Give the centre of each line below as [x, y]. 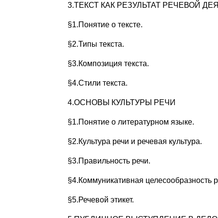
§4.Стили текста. [97, 83]
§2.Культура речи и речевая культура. [135, 142]
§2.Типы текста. [96, 44]
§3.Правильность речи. [109, 161]
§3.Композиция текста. [108, 64]
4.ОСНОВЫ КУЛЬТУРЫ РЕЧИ [121, 103]
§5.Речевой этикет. [100, 200]
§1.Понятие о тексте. [105, 25]
